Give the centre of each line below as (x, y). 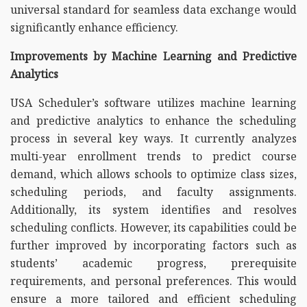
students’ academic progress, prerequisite (153, 263)
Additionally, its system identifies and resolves (153, 209)
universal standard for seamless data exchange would (153, 9)
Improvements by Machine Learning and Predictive (153, 56)
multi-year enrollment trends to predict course (153, 156)
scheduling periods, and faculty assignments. (153, 192)
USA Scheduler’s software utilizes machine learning (153, 102)
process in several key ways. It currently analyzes (153, 138)
